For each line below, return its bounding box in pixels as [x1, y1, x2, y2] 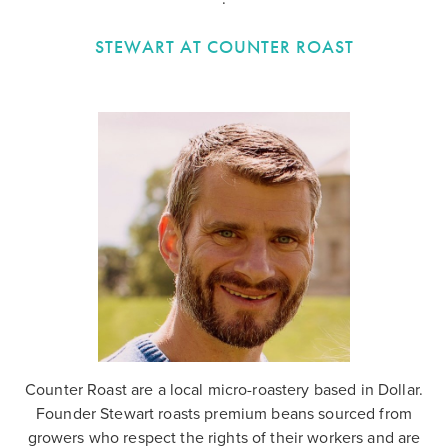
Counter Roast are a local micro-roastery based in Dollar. [25, 380, 423, 401]
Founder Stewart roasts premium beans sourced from [36, 404, 412, 425]
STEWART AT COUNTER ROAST [94, 35, 354, 59]
